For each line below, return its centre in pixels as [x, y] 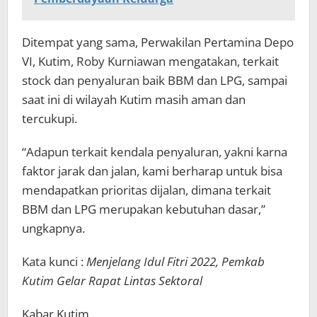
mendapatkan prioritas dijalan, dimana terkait [146, 190]
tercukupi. [50, 118]
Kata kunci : [54, 261]
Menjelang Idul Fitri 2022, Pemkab [175, 261]
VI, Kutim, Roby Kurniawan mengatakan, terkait [150, 61]
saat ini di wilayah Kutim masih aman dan [134, 99]
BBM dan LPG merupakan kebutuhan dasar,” [144, 209]
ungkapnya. [53, 228]
